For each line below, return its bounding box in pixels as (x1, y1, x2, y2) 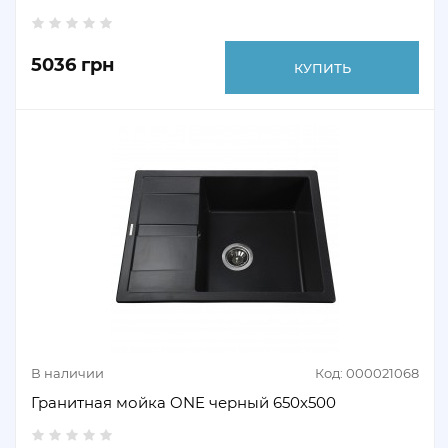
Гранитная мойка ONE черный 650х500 (31, 393, 336, 412)
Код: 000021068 (315, 365, 419, 381)
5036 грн (31, 54, 114, 76)
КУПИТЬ (293, 59, 351, 76)
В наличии (31, 365, 104, 381)
